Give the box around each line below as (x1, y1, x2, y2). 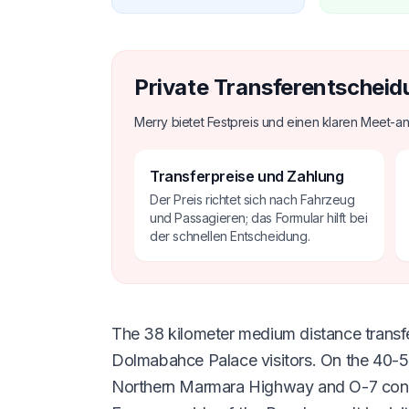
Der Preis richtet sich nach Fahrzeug (150, 191, 355, 207)
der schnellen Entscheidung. (150, 227, 310, 244)
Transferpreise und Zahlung (150, 166, 344, 185)
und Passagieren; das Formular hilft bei (150, 209, 368, 225)
